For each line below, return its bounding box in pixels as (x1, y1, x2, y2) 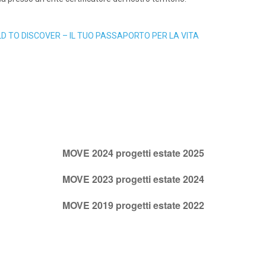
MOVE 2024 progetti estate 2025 (62, 146, 204, 160)
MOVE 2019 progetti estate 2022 (62, 198, 204, 212)
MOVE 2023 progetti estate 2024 (62, 172, 204, 186)
